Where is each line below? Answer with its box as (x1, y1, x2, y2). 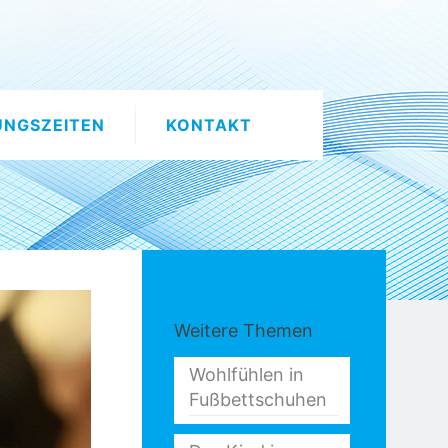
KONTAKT (166, 115, 252, 135)
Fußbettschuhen (189, 389, 327, 410)
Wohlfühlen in (189, 364, 304, 385)
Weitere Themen (174, 320, 313, 341)
